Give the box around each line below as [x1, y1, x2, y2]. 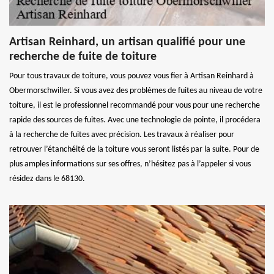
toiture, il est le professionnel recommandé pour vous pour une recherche [9, 100, 260, 110]
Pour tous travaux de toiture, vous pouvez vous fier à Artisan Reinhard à [9, 71, 254, 81]
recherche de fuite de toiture [9, 50, 157, 63]
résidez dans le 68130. [9, 174, 85, 183]
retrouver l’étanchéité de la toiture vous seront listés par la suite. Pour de [9, 144, 259, 154]
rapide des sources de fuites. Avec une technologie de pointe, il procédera [9, 115, 261, 125]
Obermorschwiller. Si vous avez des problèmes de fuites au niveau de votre [9, 86, 262, 95]
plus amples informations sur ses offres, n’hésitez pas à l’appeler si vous [9, 159, 251, 169]
